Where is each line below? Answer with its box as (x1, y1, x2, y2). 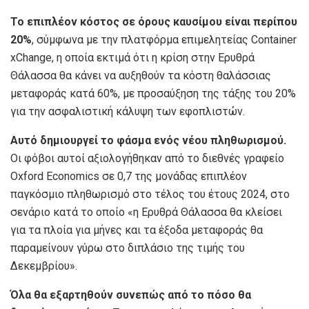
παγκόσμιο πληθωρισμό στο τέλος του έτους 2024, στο (10, 187, 290, 201)
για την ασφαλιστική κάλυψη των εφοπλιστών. (10, 104, 245, 118)
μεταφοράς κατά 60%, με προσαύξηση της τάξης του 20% (10, 86, 296, 100)
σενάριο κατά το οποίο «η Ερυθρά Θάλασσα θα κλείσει (10, 205, 282, 219)
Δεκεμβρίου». (10, 259, 77, 272)
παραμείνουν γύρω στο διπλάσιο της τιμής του (10, 241, 245, 255)
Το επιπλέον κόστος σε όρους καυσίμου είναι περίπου (10, 14, 297, 28)
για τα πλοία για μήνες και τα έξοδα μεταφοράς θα (10, 223, 263, 237)
